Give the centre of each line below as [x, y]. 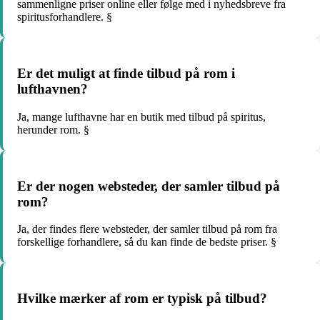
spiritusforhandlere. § [65, 17]
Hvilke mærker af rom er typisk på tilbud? [142, 299]
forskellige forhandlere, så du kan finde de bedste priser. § [147, 242]
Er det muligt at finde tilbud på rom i [126, 74]
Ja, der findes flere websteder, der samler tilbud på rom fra [147, 229]
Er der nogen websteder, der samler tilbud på [149, 186]
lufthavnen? [52, 89]
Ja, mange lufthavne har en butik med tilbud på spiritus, [141, 116]
